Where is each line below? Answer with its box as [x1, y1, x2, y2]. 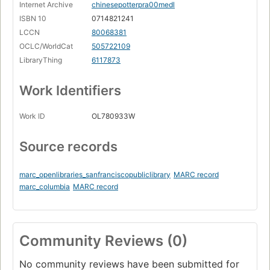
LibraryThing [19, 55, 62, 65]
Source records [19, 139, 118, 155]
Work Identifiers [19, 83, 121, 99]
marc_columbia [19, 182, 70, 192]
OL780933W [92, 111, 135, 121]
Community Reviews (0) [19, 232, 187, 250]
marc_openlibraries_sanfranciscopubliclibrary [19, 170, 171, 180]
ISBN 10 [19, 14, 46, 24]
